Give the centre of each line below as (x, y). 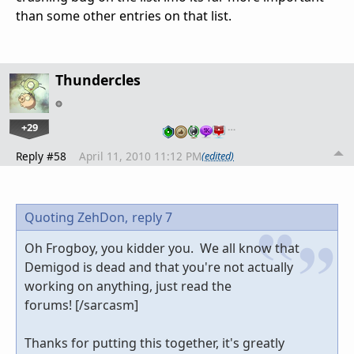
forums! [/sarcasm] (81, 305)
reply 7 (152, 217)
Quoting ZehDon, (76, 217)
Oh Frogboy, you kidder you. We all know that (162, 248)
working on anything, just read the (128, 286)
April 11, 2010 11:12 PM (140, 156)
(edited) (218, 156)
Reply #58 (41, 156)
